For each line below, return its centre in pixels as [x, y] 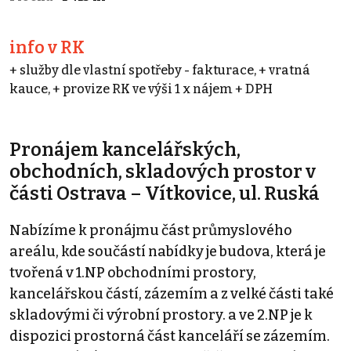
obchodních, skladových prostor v [163, 171]
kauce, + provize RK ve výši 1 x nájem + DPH [141, 89]
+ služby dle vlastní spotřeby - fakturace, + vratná [160, 70]
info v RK [47, 47]
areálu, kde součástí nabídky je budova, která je [168, 251]
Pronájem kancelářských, [125, 149]
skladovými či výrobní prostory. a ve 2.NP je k [161, 315]
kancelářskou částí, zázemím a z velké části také [172, 293]
